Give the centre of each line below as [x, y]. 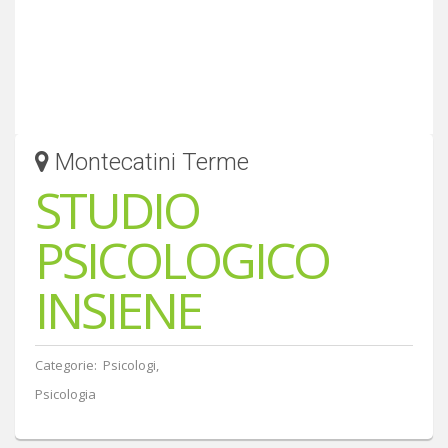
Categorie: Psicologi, [97, 364]
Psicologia [65, 393]
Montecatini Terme [149, 161]
